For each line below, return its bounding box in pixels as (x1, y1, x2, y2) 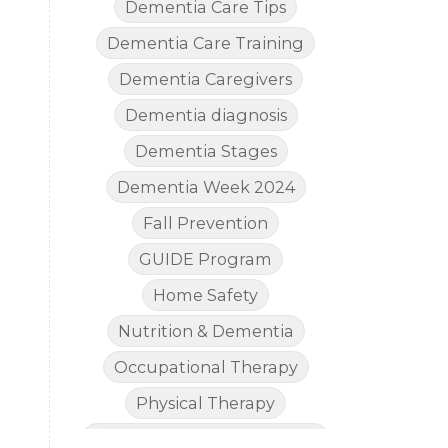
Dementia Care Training (107, 33, 305, 54)
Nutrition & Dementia (117, 321, 294, 342)
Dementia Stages (134, 141, 277, 162)
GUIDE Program (139, 249, 273, 270)
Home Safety (153, 285, 259, 306)
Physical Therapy (136, 393, 276, 414)
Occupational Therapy (113, 357, 298, 378)
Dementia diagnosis (124, 105, 287, 126)
